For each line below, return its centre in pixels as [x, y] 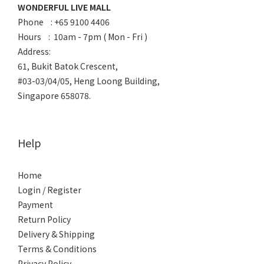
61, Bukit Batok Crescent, [68, 66]
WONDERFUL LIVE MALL [64, 7]
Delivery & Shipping [56, 234]
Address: [36, 51]
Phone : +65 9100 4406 [64, 22]
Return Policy [44, 219]
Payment [35, 204]
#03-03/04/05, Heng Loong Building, [89, 81]
